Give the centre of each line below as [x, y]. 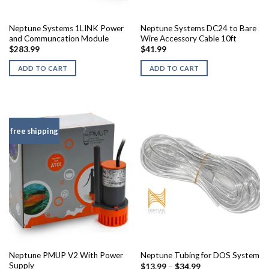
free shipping [34, 131]
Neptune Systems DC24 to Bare [198, 28]
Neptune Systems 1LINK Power [66, 28]
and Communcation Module [59, 38]
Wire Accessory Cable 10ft [188, 38]
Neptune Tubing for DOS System [200, 255]
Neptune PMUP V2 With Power [66, 255]
